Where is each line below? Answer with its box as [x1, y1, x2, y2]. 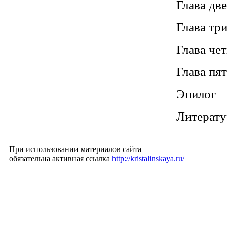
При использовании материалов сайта [9, 145, 141, 154]
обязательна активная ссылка [9, 154, 112, 163]
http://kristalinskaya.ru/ [112, 154, 184, 163]
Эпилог [176, 87, 216, 101]
